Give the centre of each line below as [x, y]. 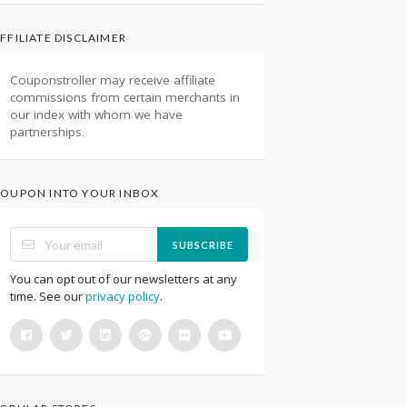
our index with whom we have [96, 115]
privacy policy [123, 297]
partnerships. [47, 132]
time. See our [48, 297]
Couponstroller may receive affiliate [113, 80]
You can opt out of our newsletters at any [124, 279]
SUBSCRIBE [203, 244]
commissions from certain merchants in [125, 98]
